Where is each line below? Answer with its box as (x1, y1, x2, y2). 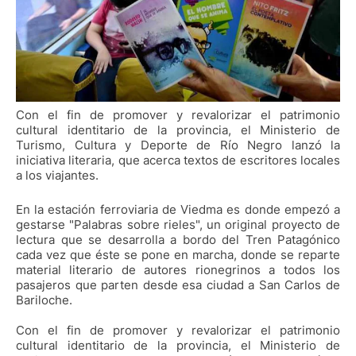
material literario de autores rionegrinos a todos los (16, 262, 340, 278)
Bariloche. (16, 292, 72, 308)
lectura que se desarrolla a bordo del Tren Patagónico (16, 232, 340, 248)
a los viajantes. (16, 168, 99, 184)
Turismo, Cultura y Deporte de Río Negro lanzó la (16, 137, 340, 153)
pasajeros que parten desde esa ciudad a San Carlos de (16, 277, 340, 293)
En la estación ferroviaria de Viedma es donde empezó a (16, 202, 340, 218)
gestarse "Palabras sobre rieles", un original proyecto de (16, 217, 340, 233)
